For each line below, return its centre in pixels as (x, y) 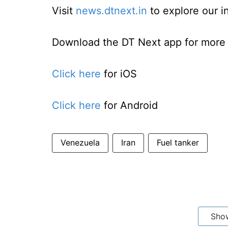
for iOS (119, 74)
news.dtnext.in (111, 11)
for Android (129, 105)
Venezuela (80, 142)
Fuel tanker (178, 142)
